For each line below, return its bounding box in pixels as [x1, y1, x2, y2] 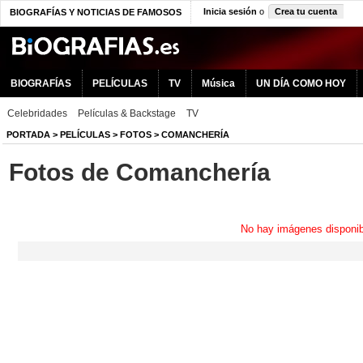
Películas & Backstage [78, 108, 176, 119]
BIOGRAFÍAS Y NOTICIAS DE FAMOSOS [10, 7, 181, 17]
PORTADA [6, 130, 50, 139]
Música [202, 78, 235, 89]
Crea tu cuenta [275, 6, 337, 16]
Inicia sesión [203, 6, 257, 16]
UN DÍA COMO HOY [256, 78, 346, 89]
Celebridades [7, 108, 67, 119]
